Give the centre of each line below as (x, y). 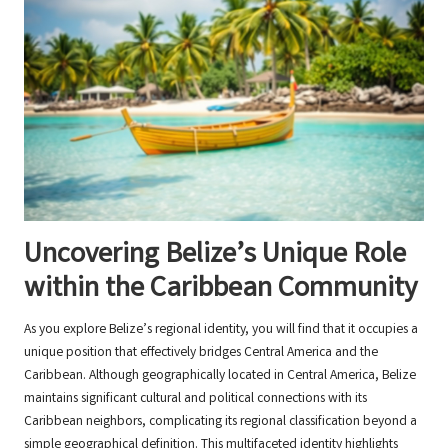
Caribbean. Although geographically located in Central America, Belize (220, 375)
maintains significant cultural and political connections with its (195, 398)
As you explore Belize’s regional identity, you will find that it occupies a (221, 329)
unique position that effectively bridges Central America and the (201, 352)
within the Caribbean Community (220, 289)
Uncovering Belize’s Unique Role (215, 255)
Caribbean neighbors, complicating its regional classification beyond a (220, 421)
